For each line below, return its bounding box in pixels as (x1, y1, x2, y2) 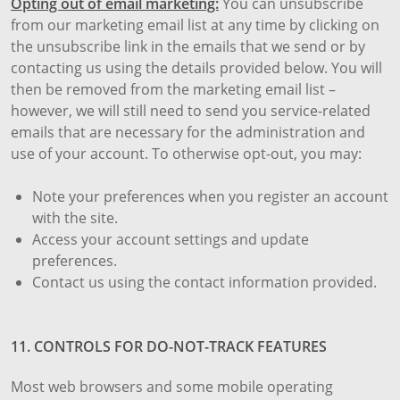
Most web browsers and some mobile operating (11, 377, 333, 397)
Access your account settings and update (32, 229, 309, 250)
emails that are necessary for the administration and (11, 122, 365, 143)
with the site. (32, 208, 118, 229)
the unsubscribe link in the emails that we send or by (11, 37, 365, 57)
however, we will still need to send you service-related (11, 101, 371, 121)
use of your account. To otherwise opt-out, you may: (11, 144, 362, 164)
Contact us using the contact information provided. (32, 272, 377, 293)
